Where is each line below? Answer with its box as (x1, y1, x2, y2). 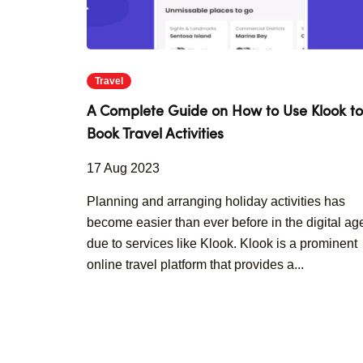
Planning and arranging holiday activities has (87, 194, 345, 208)
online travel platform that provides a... (87, 258, 304, 271)
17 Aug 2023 (87, 161, 160, 175)
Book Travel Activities (87, 127, 224, 142)
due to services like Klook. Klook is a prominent (87, 237, 357, 250)
